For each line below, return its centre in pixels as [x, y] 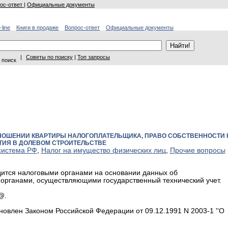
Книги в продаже [37, 27]
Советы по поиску [49, 57]
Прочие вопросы [197, 151]
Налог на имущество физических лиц [103, 151]
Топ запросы [94, 57]
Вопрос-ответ [82, 27]
